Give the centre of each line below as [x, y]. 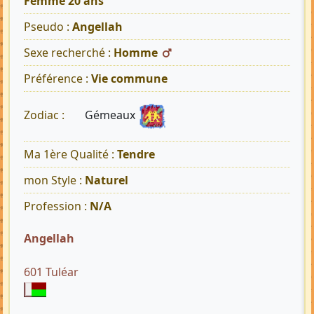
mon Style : [54, 180]
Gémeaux [111, 115]
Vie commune [129, 79]
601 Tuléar [51, 272]
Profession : [57, 206]
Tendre [136, 155]
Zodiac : [46, 115]
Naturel [107, 180]
